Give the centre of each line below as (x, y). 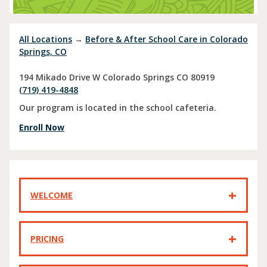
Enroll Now (42, 128)
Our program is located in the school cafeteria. (118, 108)
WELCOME (52, 195)
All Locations (46, 39)
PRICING (47, 239)
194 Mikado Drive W (60, 77)
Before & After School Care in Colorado (167, 39)
